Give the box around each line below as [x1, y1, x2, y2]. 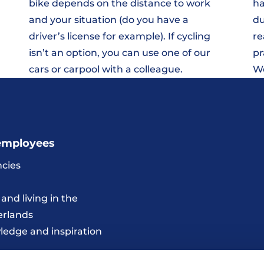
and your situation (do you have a [29, 14, 189, 26]
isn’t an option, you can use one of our [29, 47, 210, 59]
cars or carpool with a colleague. [29, 64, 183, 75]
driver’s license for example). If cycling [29, 31, 210, 42]
